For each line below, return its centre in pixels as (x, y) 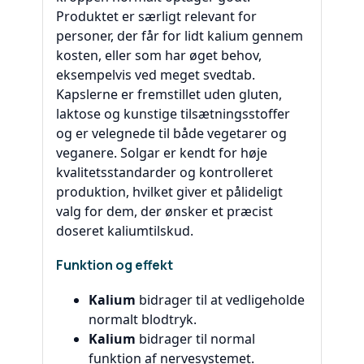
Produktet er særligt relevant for (156, 16)
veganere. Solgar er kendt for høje (162, 152)
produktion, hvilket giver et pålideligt (169, 191)
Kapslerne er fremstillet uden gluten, (169, 94)
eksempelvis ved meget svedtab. (156, 74)
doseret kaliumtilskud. (125, 230)
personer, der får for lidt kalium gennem (180, 35)
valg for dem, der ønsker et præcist (165, 211)
